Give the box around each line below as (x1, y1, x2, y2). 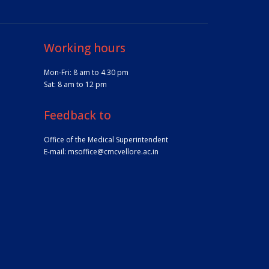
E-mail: (44, 146, 68, 157)
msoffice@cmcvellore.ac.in (68, 146, 159, 157)
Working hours (44, 40, 125, 56)
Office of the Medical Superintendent (44, 134, 168, 145)
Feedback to (44, 107, 111, 123)
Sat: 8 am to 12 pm (44, 79, 107, 89)
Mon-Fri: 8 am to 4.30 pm (44, 67, 128, 77)
